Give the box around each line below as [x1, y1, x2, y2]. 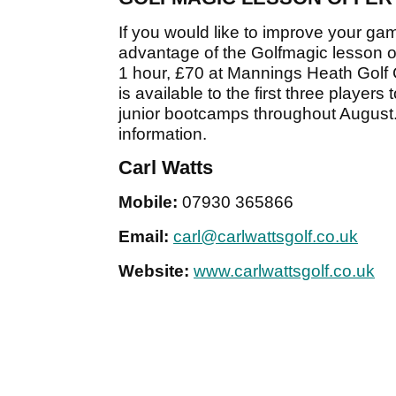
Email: [118, 227, 173, 247]
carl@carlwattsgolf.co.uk [173, 227, 358, 247]
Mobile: [118, 193, 178, 212]
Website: [118, 262, 189, 281]
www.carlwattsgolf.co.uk [194, 262, 375, 281]
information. [118, 125, 207, 144]
